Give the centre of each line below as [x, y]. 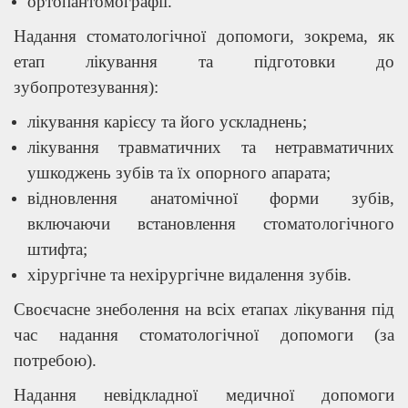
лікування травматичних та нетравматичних [211, 147]
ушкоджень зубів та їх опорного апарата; [179, 172]
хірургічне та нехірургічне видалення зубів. [189, 274]
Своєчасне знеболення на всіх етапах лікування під [204, 309]
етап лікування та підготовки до [204, 61]
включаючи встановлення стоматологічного [211, 223]
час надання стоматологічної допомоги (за [204, 334]
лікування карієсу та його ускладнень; [167, 121]
